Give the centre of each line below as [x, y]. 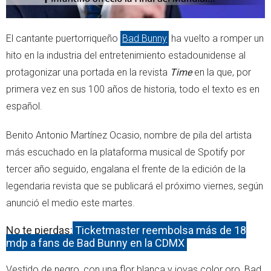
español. [24, 106]
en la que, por [221, 72]
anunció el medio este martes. [70, 203]
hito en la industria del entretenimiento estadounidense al [126, 55]
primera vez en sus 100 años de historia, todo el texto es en [133, 89]
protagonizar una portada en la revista [87, 72]
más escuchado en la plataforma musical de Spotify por [126, 152]
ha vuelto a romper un [217, 38]
